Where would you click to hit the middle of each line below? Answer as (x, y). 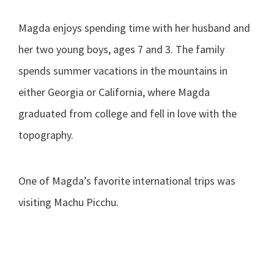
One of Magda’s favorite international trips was (127, 180)
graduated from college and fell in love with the (128, 113)
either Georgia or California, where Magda (114, 92)
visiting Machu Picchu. (68, 202)
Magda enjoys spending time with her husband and (134, 28)
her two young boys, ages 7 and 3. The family (121, 49)
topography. (46, 135)
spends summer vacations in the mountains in (123, 70)
